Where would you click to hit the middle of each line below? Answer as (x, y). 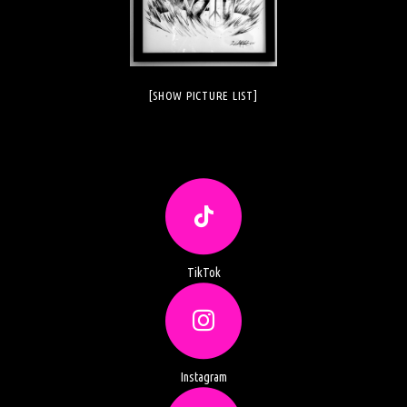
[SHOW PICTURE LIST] (203, 96)
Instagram (203, 377)
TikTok (203, 273)
